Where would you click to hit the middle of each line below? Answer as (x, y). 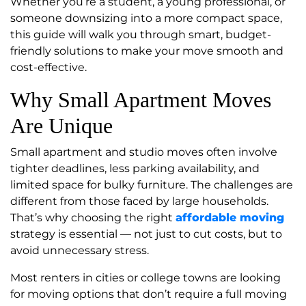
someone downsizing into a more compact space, (146, 18)
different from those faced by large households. (139, 201)
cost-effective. (48, 68)
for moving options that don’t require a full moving (149, 294)
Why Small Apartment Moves (141, 100)
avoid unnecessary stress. (80, 251)
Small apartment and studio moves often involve (144, 152)
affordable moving (230, 218)
